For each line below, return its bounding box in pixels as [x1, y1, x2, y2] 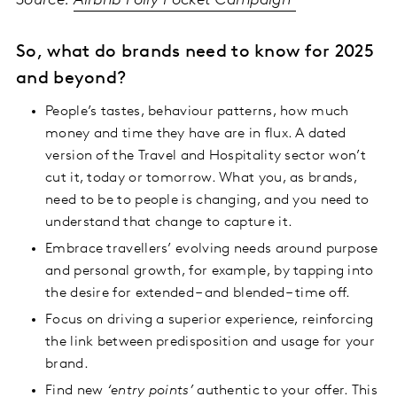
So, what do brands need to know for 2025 [16, 43, 374, 62]
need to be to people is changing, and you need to [45, 193, 370, 208]
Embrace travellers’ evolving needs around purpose [45, 242, 378, 257]
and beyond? [16, 70, 127, 89]
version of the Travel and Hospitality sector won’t [45, 149, 366, 164]
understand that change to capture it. [45, 215, 293, 230]
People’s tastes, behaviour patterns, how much [45, 105, 349, 120]
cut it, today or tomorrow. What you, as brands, [45, 171, 358, 186]
